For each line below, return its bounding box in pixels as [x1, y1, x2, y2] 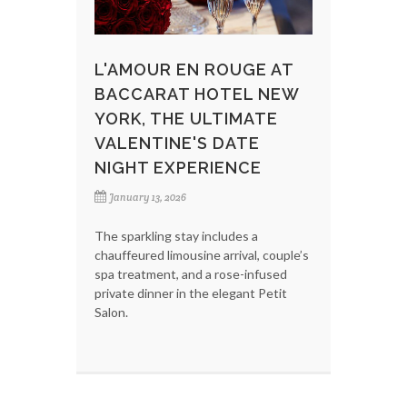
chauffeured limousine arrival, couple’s [94, 246, 309, 263]
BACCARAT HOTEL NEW [94, 84, 299, 104]
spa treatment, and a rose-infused [94, 265, 287, 282]
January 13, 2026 [109, 190, 186, 203]
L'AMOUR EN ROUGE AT [94, 59, 293, 79]
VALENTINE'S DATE [94, 133, 260, 153]
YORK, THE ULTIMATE [94, 108, 278, 128]
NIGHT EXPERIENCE [94, 157, 262, 177]
